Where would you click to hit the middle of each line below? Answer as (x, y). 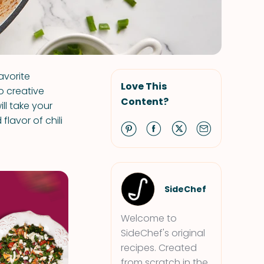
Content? (145, 102)
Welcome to (149, 218)
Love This (144, 86)
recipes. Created (159, 248)
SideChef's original (163, 233)
